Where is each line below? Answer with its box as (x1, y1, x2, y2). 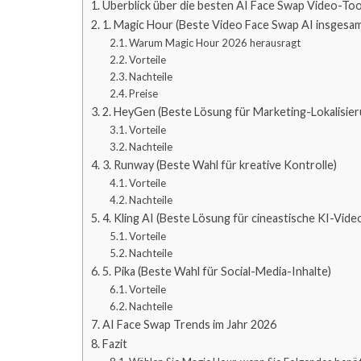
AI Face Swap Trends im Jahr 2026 (102, 317, 276, 331)
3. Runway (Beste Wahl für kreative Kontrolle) (102, 157, 337, 172)
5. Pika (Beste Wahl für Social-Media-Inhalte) (102, 263, 331, 278)
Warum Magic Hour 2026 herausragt (129, 35, 301, 49)
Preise (129, 86, 159, 100)
